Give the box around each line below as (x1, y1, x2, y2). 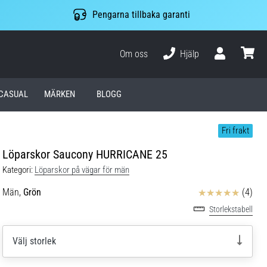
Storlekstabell (209, 204, 253, 215)
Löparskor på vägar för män (35, 164, 129, 175)
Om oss (120, 48, 148, 60)
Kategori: (2, 164, 33, 175)
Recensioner (197, 185, 243, 197)
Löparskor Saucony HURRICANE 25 (2, 147, 167, 162)
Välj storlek (13, 235, 56, 247)
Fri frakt (222, 125, 249, 136)
